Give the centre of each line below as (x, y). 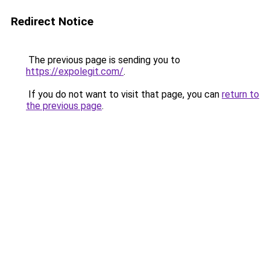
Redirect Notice (52, 21)
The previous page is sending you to (103, 60)
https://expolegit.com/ (75, 71)
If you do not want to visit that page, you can (124, 94)
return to (240, 94)
